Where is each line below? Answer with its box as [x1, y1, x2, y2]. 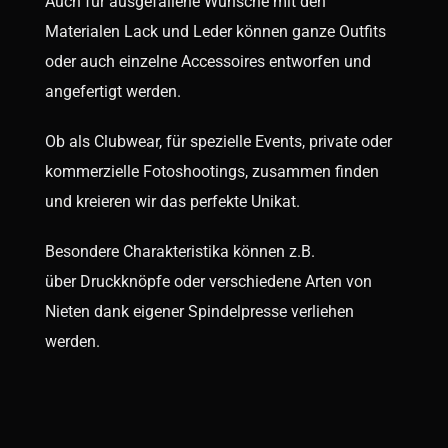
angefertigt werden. [44, 82, 181, 102]
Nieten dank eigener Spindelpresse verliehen [44, 302, 354, 322]
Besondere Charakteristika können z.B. [44, 242, 315, 262]
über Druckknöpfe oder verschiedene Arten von [44, 272, 372, 292]
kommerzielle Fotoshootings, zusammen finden [44, 162, 379, 182]
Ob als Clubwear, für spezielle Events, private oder [44, 132, 392, 152]
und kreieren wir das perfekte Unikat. [44, 192, 300, 212]
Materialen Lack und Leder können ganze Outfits [44, 22, 386, 42]
